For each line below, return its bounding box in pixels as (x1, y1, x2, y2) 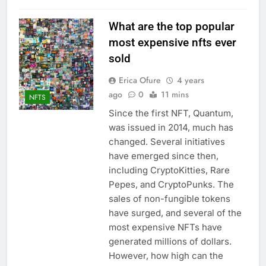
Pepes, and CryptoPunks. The (108, 179, 234, 191)
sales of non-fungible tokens (108, 193, 230, 205)
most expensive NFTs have (108, 221, 222, 233)
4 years (176, 74, 204, 87)
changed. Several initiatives (108, 136, 225, 148)
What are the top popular (108, 20, 235, 34)
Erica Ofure (118, 74, 161, 87)
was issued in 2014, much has (108, 122, 233, 134)
